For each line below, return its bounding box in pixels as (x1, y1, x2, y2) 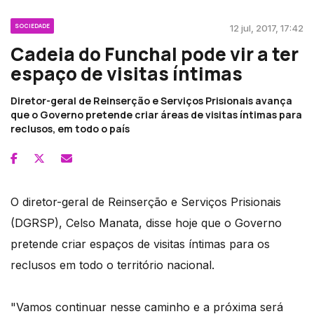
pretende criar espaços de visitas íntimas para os (11, 237, 270, 252)
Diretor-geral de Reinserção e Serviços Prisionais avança (11, 94, 292, 108)
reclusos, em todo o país (11, 122, 130, 136)
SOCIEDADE (15, 22, 50, 30)
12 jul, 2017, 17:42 (230, 22, 303, 34)
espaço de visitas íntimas (11, 61, 243, 87)
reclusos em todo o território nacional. (11, 258, 214, 273)
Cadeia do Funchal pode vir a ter (11, 41, 299, 67)
